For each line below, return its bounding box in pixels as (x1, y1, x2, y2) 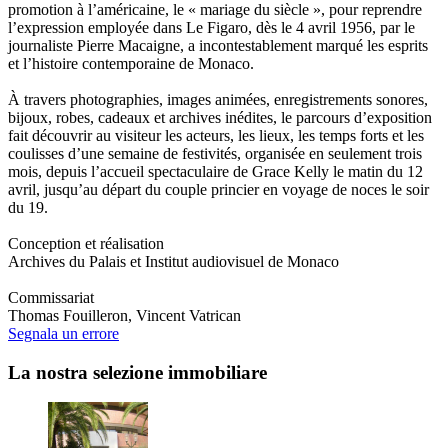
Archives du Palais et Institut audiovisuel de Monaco (8, 252, 339, 270)
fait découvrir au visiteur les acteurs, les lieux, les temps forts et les (8, 126, 424, 144)
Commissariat (8, 288, 94, 306)
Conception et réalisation (8, 234, 164, 252)
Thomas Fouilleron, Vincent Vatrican (8, 306, 241, 324)
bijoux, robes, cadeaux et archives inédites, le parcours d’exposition (8, 108, 432, 126)
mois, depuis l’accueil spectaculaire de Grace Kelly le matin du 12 (8, 162, 423, 180)
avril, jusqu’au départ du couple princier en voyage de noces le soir (8, 180, 429, 198)
